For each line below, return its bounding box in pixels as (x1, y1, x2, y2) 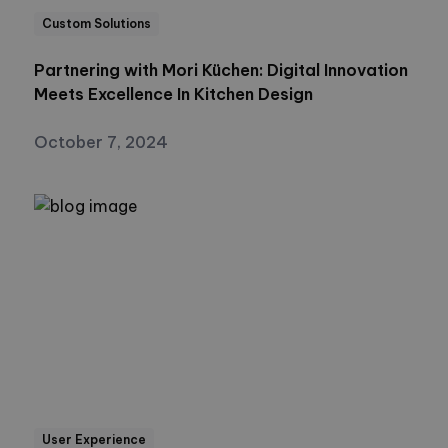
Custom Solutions (42, 15, 151, 31)
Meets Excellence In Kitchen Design (34, 83, 313, 104)
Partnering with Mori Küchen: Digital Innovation (34, 59, 408, 80)
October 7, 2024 (34, 131, 168, 152)
